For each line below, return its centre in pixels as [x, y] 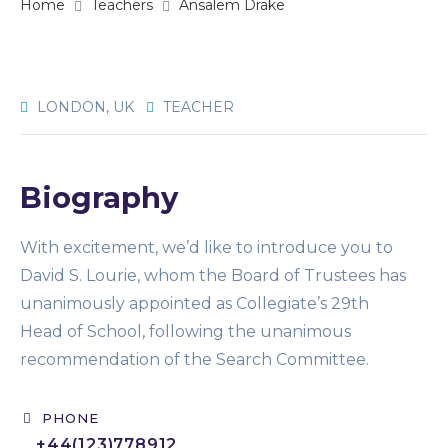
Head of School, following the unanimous [185, 331]
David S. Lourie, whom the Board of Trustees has [213, 275]
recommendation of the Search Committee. [194, 359]
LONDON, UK [83, 107]
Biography [99, 197]
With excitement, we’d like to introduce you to [206, 247]
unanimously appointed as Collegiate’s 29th [194, 303]
